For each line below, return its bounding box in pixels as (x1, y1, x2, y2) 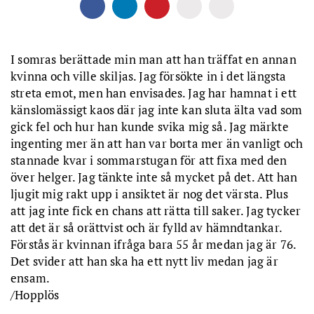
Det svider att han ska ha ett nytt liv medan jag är (11, 252, 278, 269)
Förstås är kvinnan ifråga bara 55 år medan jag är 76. (11, 235, 296, 252)
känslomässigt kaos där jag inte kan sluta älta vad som (11, 101, 303, 118)
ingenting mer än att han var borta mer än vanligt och (11, 135, 303, 151)
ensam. (11, 269, 50, 286)
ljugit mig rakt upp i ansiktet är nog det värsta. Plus (11, 185, 289, 202)
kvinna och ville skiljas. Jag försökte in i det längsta (11, 67, 287, 84)
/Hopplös (11, 286, 60, 303)
